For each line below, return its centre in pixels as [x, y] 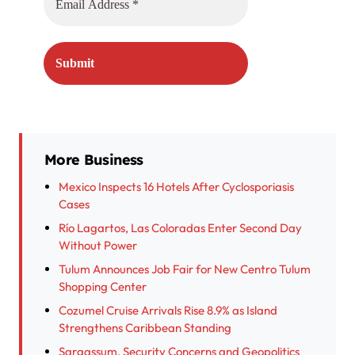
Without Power [98, 246]
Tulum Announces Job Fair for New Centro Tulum [185, 269]
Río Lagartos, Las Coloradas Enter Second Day [180, 228]
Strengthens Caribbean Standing [145, 328]
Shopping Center [103, 287]
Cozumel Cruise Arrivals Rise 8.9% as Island [168, 311]
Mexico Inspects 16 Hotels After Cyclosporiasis [176, 187]
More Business [94, 160]
